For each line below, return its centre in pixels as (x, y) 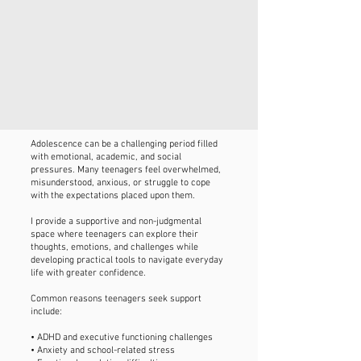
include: (46, 312)
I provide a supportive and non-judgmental (116, 222)
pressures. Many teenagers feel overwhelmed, (126, 170)
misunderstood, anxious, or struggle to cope (120, 183)
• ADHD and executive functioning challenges (122, 338)
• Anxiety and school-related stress (103, 351)
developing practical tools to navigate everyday (127, 260)
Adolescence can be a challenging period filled (124, 144)
